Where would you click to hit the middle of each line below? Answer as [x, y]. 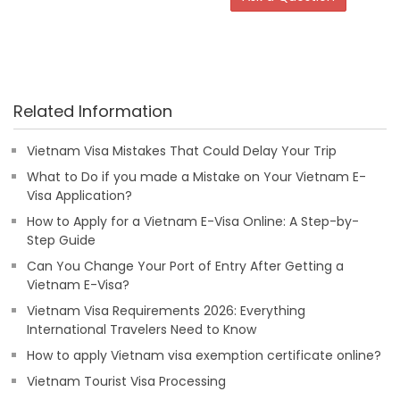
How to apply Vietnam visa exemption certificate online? [204, 355]
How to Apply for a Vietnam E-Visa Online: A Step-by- [193, 221]
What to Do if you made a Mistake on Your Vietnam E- [196, 177]
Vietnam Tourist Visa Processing [126, 381]
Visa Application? [79, 196]
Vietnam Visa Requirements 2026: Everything [166, 311]
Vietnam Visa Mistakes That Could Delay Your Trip [182, 151]
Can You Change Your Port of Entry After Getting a [185, 266]
